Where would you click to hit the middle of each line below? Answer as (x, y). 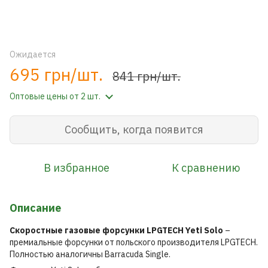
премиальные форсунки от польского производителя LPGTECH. (134, 242)
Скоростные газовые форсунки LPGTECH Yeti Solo (116, 230)
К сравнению (206, 167)
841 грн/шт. (147, 76)
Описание (35, 208)
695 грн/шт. (56, 74)
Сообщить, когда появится (134, 129)
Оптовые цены (39, 96)
